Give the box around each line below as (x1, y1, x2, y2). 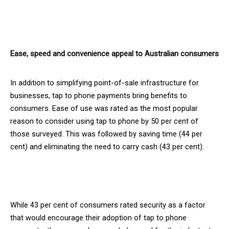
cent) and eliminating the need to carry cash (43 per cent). (10, 142, 204, 151)
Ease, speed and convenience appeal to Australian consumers (10, 49, 219, 58)
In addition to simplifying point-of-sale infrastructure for (10, 78, 199, 87)
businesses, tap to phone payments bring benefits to (10, 90, 187, 100)
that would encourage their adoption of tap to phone (10, 213, 187, 222)
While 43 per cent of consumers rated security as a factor (10, 200, 205, 210)
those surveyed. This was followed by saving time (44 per (10, 129, 202, 139)
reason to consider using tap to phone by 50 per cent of (10, 116, 198, 126)
